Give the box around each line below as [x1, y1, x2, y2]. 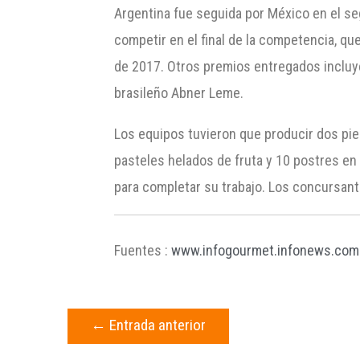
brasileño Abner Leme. [114, 84, 244, 101]
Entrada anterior [105, 315, 206, 334]
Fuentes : [114, 241, 169, 259]
